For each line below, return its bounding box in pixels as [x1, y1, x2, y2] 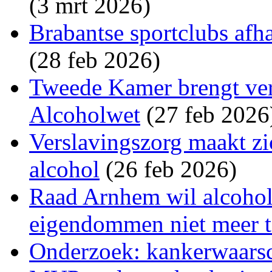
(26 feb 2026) [100, 155, 237, 182]
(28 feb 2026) [29, 46, 160, 73]
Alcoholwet [29, 101, 140, 127]
